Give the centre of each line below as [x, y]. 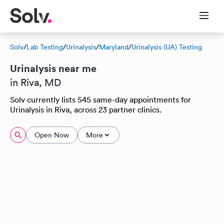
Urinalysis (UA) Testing [167, 47]
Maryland [114, 47]
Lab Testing [45, 47]
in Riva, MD [35, 82]
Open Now [52, 135]
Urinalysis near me [53, 68]
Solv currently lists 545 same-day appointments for [100, 99]
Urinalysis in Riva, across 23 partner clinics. [86, 109]
